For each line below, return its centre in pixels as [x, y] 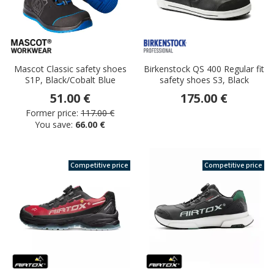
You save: [55, 125]
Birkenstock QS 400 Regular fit [204, 69]
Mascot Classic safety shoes [70, 69]
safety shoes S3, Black [204, 80]
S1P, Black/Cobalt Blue [70, 80]
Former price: [52, 113]
